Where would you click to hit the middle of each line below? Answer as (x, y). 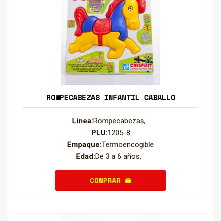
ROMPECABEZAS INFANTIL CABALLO (110, 97)
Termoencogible (128, 144)
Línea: (82, 121)
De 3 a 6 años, (120, 156)
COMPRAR (108, 180)
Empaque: (84, 144)
